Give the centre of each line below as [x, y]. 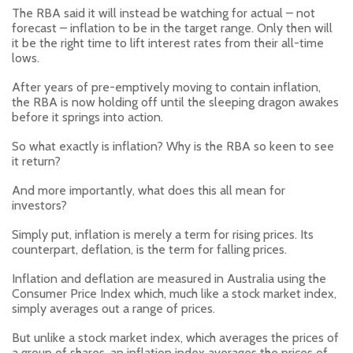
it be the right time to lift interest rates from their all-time [168, 43]
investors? [39, 205]
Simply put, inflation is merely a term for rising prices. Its [163, 234]
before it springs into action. [87, 117]
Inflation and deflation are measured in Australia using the [169, 278]
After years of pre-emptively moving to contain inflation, [166, 87]
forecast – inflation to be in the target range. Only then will [172, 28]
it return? [36, 161]
